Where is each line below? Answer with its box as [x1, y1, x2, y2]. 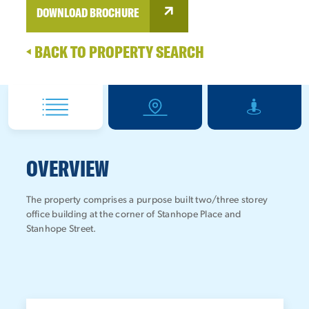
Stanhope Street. [26, 224, 97, 235]
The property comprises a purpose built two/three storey [26, 195, 268, 206]
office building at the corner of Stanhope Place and [26, 210, 241, 220]
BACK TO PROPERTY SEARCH [34, 41, 204, 62]
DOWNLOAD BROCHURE [36, 5, 139, 21]
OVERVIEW [26, 154, 109, 182]
